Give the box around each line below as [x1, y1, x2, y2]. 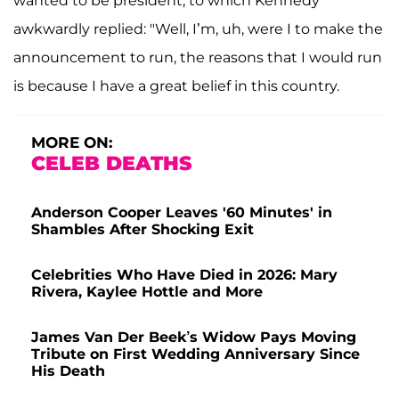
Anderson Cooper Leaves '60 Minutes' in [31, 203, 332, 221]
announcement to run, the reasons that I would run [13, 48, 382, 66]
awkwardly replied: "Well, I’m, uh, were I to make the [13, 20, 383, 37]
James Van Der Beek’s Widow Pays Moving [31, 328, 356, 346]
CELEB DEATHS [31, 151, 191, 175]
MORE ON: [31, 133, 112, 151]
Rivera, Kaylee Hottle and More [31, 282, 263, 300]
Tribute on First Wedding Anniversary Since [31, 345, 360, 362]
